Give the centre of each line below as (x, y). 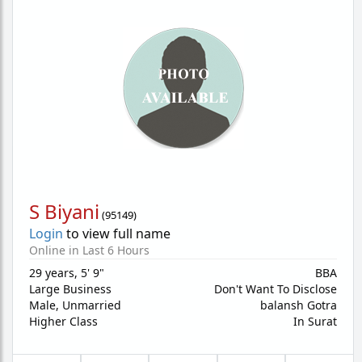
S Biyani (64, 211)
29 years (52, 273)
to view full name (117, 234)
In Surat (315, 321)
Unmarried (92, 305)
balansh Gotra (299, 305)
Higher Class (63, 321)
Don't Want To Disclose (276, 289)
